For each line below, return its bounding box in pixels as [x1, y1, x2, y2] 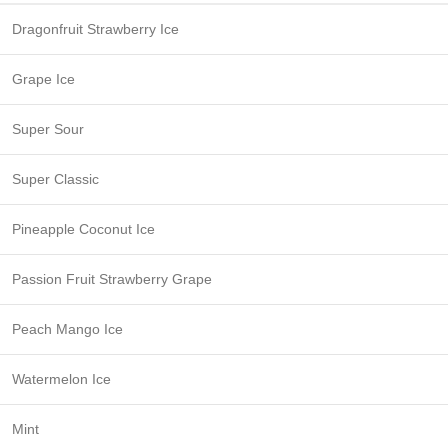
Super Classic [12, 171, 99, 187]
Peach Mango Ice [12, 321, 123, 337]
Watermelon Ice [12, 371, 111, 387]
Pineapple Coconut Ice [12, 221, 155, 237]
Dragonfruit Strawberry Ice [12, 21, 179, 37]
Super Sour [12, 121, 84, 137]
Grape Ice [12, 71, 75, 87]
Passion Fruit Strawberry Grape [12, 271, 212, 287]
